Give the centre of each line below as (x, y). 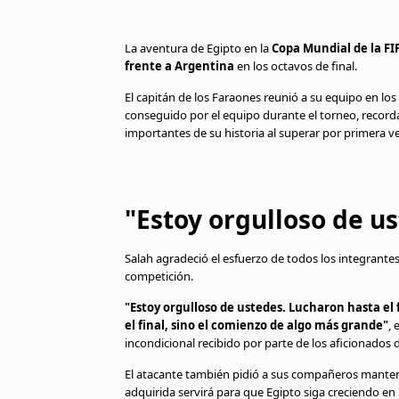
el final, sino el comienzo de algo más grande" (256, 325)
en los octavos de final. (296, 66)
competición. (159, 276)
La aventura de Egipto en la (198, 48)
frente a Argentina (179, 66)
